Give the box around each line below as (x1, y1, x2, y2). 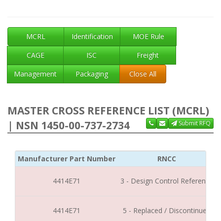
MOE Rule (132, 32, 164, 41)
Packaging (75, 69, 108, 78)
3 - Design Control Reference (120, 176, 213, 185)
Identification (71, 32, 113, 41)
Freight (137, 50, 159, 60)
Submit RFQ (177, 119, 211, 127)
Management (14, 69, 57, 78)
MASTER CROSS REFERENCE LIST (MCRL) (7, 104, 209, 117)
